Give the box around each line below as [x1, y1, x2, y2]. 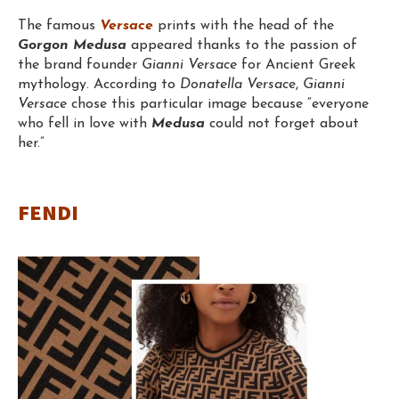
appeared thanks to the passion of [126, 37, 357, 53]
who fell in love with [18, 116, 151, 131]
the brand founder [18, 57, 142, 72]
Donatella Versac [180, 77, 289, 92]
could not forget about [205, 116, 359, 131]
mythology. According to [18, 77, 180, 92]
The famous [18, 18, 100, 33]
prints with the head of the [153, 18, 334, 33]
